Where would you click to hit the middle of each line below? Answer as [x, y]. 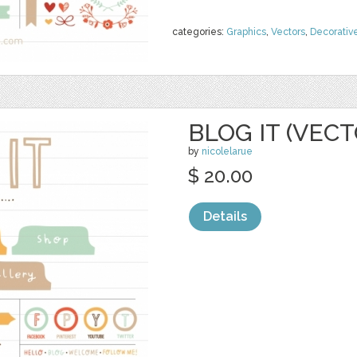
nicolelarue [227, 151]
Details [225, 216]
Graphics [246, 32]
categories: [199, 32]
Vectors [288, 32]
